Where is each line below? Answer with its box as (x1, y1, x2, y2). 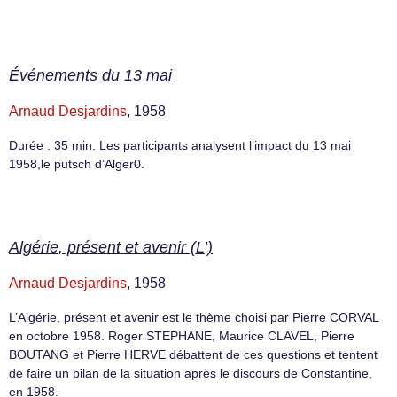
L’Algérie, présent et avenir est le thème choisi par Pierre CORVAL (9, 310, 378, 325)
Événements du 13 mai (9, 66, 172, 84)
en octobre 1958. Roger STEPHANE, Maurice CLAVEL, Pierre (9, 329, 354, 344)
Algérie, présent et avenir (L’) (9, 238, 213, 257)
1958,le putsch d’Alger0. (9, 156, 144, 171)
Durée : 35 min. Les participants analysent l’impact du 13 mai (9, 137, 351, 152)
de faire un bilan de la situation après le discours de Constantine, (9, 366, 372, 381)
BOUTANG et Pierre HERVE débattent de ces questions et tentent (9, 347, 378, 362)
